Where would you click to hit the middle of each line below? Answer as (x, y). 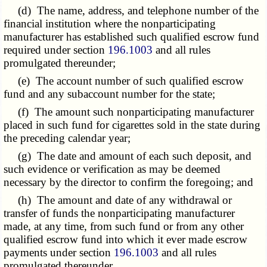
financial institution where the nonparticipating (110, 24)
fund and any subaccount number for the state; (110, 94)
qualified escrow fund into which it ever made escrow (126, 240)
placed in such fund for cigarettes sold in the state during (132, 125)
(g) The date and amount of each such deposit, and (128, 156)
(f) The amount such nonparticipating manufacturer (129, 112)
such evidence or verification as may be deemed (112, 169)
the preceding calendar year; (67, 138)
